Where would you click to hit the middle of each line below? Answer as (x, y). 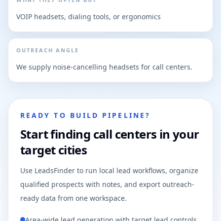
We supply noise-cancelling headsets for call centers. (104, 67)
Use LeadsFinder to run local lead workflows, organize (109, 170)
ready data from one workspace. (74, 198)
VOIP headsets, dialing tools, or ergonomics (89, 17)
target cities (54, 150)
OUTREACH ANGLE (48, 50)
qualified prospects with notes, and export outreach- (107, 184)
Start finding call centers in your (110, 134)
